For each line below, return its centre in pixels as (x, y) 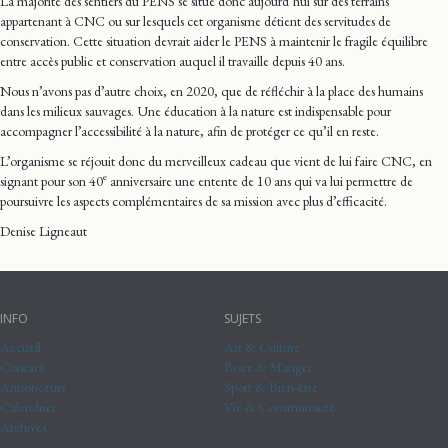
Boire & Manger (268, 366)
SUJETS (242, 318)
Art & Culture (262, 346)
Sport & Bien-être (271, 386)
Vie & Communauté (279, 406)
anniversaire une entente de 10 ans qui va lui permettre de (260, 180)
